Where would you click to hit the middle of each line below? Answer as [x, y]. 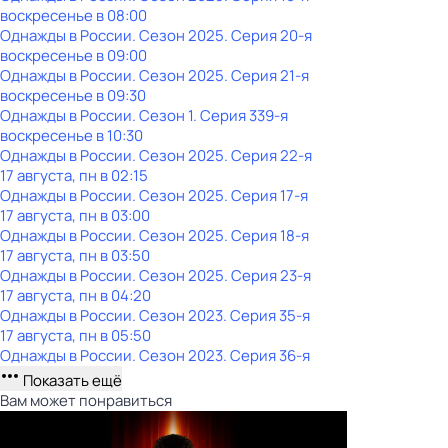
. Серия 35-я [266, 315]
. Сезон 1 [162, 115]
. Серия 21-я [266, 75]
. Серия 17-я [266, 195]
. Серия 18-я [266, 235]
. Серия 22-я [268, 155]
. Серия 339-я [240, 115]
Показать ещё [71, 380]
